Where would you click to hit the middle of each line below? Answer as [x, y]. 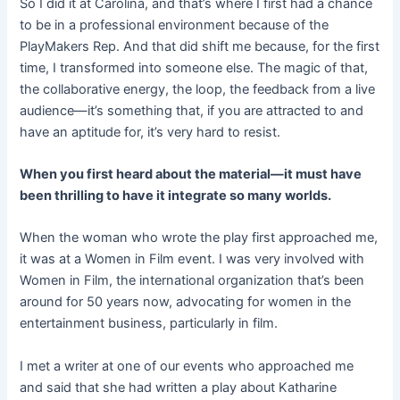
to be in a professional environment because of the [175, 25]
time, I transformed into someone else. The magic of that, [194, 67]
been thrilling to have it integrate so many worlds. [177, 196]
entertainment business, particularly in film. [151, 324]
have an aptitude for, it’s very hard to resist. [150, 132]
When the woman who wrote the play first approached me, [199, 238]
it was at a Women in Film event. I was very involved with [192, 259]
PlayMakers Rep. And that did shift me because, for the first [200, 46]
